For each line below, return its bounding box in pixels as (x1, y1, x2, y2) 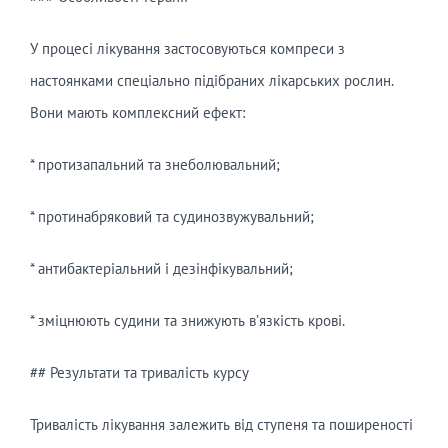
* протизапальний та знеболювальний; (29, 155, 280, 175)
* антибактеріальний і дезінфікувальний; (29, 259, 293, 279)
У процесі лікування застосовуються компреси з (29, 39, 345, 59)
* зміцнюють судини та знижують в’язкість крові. (29, 311, 345, 331)
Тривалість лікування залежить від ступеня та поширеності (29, 415, 413, 435)
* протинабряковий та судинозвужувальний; (29, 207, 314, 227)
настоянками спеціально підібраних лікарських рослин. (29, 71, 393, 91)
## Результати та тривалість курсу (29, 363, 249, 383)
